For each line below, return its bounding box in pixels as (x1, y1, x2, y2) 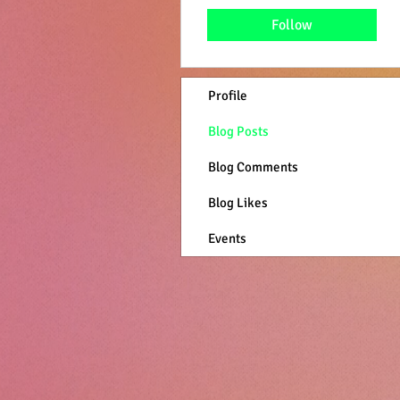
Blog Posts (208, 123, 269, 139)
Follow (271, 16, 312, 34)
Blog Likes (208, 195, 268, 211)
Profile (208, 87, 247, 104)
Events (208, 230, 246, 246)
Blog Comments (208, 159, 298, 175)
